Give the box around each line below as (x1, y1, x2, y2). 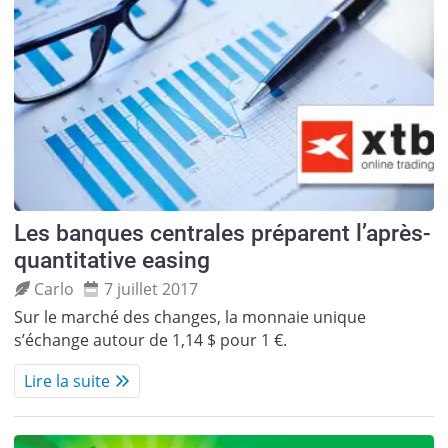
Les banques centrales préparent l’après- (13, 219, 431, 247)
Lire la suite (23, 369, 110, 392)
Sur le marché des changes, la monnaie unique (13, 305, 366, 328)
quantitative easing (13, 246, 210, 274)
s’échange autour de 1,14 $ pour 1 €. (13, 328, 287, 351)
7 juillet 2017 (103, 278, 198, 301)
